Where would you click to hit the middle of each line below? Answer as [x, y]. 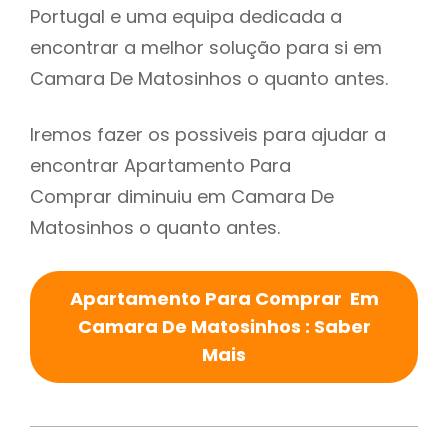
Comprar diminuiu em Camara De [182, 197]
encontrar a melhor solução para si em [206, 48]
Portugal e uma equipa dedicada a [186, 17]
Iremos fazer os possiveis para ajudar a [208, 135]
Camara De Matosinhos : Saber [224, 327]
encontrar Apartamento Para [160, 166]
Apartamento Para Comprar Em [224, 299]
